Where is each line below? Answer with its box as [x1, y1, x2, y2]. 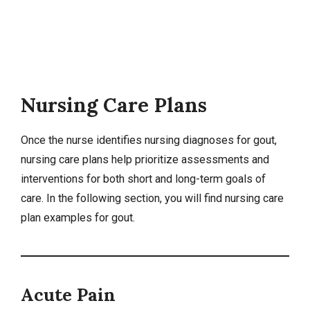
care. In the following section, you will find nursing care [21, 191, 284, 205]
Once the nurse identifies [21, 133, 145, 147]
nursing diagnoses [145, 133, 234, 147]
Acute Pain [21, 283, 116, 306]
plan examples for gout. [21, 210, 135, 224]
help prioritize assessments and [109, 152, 269, 166]
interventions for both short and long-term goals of [21, 172, 266, 185]
